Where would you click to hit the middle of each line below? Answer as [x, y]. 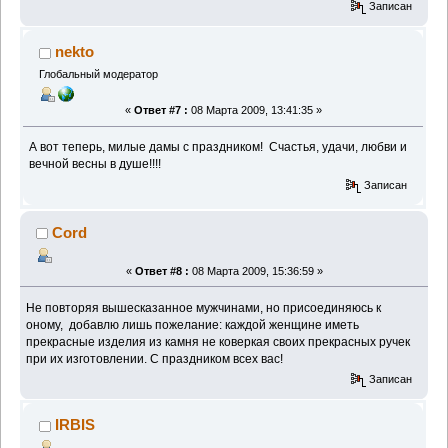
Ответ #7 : [160, 110]
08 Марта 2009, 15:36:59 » [255, 270]
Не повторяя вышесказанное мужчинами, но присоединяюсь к [204, 307]
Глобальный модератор [98, 73]
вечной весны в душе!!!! [100, 164]
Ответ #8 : [161, 270]
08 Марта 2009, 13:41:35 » [254, 110]
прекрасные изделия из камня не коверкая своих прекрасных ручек [218, 341]
